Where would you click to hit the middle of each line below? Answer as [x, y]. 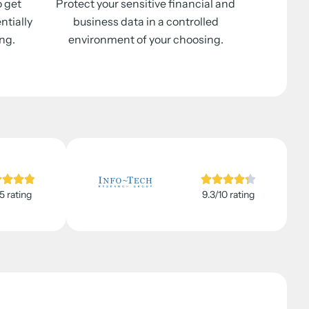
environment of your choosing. [146, 39]
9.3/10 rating [228, 195]
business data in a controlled [146, 21]
